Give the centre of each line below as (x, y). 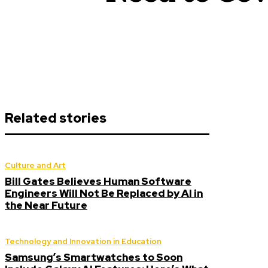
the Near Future (46, 205)
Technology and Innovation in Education (83, 241)
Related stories (56, 118)
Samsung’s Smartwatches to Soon (94, 257)
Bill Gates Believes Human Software (98, 181)
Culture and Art (35, 165)
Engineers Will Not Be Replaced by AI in (104, 193)
